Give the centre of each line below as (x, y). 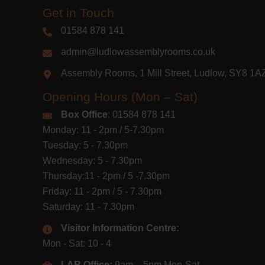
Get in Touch (78, 13)
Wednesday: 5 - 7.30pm (92, 161)
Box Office (84, 115)
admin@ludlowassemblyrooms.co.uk (138, 52)
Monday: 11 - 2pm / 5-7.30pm (103, 130)
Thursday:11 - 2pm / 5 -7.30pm (106, 176)
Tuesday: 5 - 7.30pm (85, 146)
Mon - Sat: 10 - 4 (77, 244)
